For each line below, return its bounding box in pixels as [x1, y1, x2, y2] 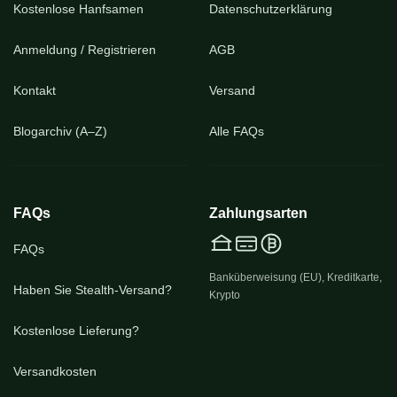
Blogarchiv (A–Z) [13, 124, 107, 138]
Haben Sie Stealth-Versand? [13, 283, 172, 297]
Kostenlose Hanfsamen [13, 2, 144, 16]
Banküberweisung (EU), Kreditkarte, [209, 271, 382, 283]
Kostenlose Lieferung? [13, 323, 139, 338]
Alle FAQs [209, 124, 264, 138]
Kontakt [13, 83, 56, 97]
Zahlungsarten [209, 206, 307, 221]
